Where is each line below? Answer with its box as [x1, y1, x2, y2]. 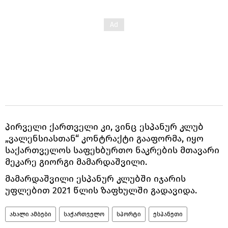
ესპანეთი [153, 210, 183, 218]
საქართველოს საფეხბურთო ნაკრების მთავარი [5, 144, 219, 156]
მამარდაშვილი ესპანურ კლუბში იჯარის [5, 173, 186, 184]
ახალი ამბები [10, 210, 51, 218]
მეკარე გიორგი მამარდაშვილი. [5, 156, 147, 167]
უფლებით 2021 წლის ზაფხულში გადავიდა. [5, 184, 197, 196]
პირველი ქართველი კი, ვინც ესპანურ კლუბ [5, 121, 204, 132]
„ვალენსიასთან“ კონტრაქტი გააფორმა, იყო [5, 132, 204, 144]
